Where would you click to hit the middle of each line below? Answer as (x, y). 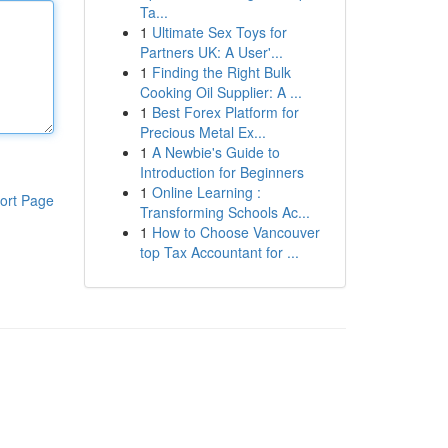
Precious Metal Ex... (202, 132)
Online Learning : (206, 192)
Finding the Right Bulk (221, 72)
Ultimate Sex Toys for (219, 32)
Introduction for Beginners (221, 172)
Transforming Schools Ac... (224, 212)
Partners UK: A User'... (211, 52)
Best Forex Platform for (225, 112)
